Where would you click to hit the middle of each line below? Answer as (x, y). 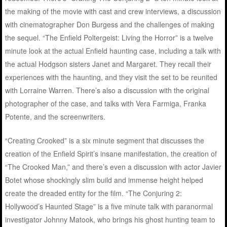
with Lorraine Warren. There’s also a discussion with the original (107, 90)
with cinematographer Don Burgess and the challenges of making (110, 25)
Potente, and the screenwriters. (55, 117)
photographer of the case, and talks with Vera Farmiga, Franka (106, 104)
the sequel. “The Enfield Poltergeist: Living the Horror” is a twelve (109, 38)
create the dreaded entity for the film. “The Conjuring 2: (94, 193)
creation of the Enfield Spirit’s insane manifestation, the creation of (111, 154)
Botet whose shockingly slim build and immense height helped (104, 180)
